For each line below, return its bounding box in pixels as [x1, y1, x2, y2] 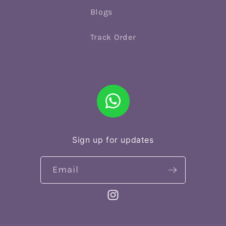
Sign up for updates [72, 135, 154, 145]
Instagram [105, 196, 147, 206]
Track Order [90, 32, 136, 42]
